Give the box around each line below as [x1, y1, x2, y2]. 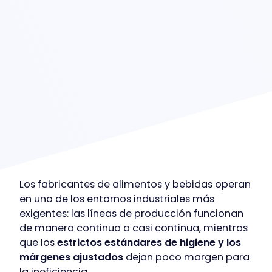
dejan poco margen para [123, 250, 250, 264]
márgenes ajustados [19, 250, 123, 264]
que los [19, 235, 57, 250]
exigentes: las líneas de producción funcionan [19, 206, 243, 220]
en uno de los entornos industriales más [19, 191, 214, 206]
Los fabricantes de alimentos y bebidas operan [19, 177, 251, 191]
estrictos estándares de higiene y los [57, 235, 241, 250]
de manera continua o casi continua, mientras [19, 220, 248, 235]
